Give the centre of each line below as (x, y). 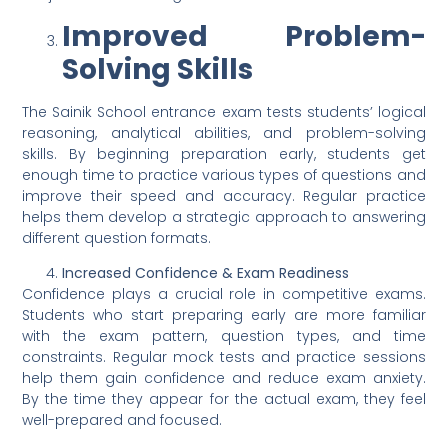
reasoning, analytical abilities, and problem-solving (224, 132)
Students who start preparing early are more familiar (224, 314)
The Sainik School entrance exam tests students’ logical (224, 111)
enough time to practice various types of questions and (224, 174)
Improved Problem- (244, 36)
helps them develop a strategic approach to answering (224, 216)
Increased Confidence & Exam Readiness (206, 272)
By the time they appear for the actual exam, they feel (224, 398)
